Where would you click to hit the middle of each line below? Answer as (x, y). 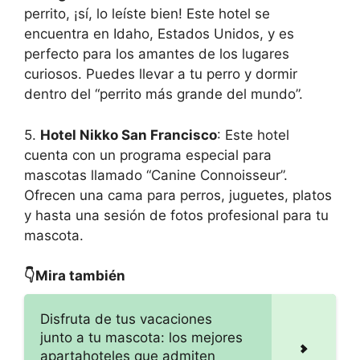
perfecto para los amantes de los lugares (157, 54)
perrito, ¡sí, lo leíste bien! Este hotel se (147, 14)
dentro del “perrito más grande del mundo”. (164, 94)
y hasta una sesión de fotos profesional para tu (176, 215)
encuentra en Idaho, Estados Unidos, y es (159, 34)
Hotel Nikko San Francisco (129, 135)
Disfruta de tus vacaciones (126, 319)
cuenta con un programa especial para (148, 155)
